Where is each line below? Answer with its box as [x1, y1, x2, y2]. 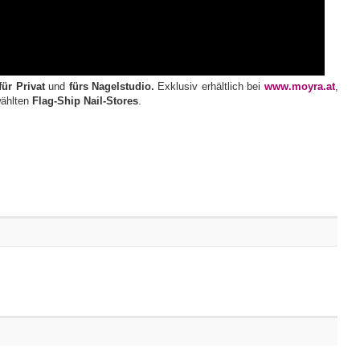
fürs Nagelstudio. [68, 80, 158, 92]
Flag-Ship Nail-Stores [32, 95, 138, 107]
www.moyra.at [264, 80, 335, 92]
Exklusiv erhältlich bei [157, 80, 264, 92]
